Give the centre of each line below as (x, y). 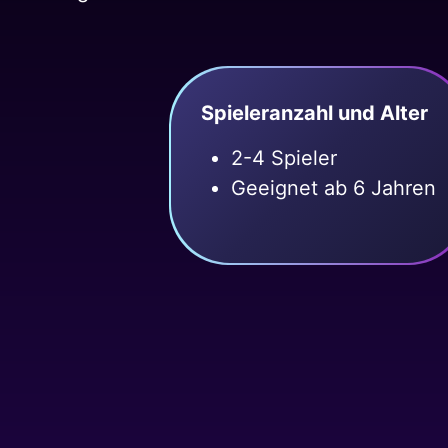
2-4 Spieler (284, 158)
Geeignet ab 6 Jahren (334, 188)
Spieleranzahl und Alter (315, 113)
